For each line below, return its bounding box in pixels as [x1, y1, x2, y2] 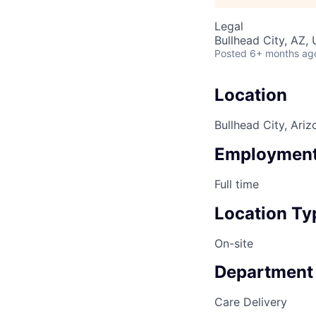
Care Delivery [214, 295, 287, 310]
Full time [214, 176, 259, 191]
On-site [214, 236, 253, 250]
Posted [214, 47, 247, 59]
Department [214, 262, 313, 283]
